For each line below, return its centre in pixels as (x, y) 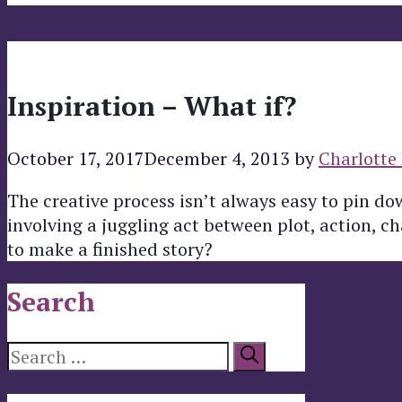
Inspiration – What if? (152, 106)
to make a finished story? (110, 249)
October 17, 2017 (76, 159)
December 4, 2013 (217, 159)
